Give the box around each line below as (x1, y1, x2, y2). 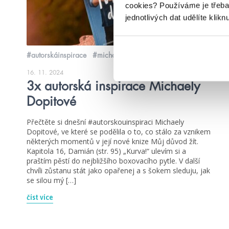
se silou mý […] (27, 175, 76, 185)
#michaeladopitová (93, 51, 152, 59)
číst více (27, 193, 53, 201)
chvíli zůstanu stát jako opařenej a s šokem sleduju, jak (27, 165, 210, 175)
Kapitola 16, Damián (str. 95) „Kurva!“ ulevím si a (27, 146, 186, 156)
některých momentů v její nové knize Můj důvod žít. (27, 136, 198, 146)
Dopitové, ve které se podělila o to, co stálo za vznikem (27, 126, 211, 136)
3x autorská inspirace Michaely (27, 79, 200, 93)
